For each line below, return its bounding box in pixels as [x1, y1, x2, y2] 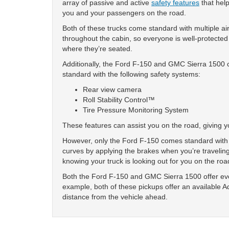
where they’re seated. [62, 44, 132, 53]
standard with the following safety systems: [62, 70, 200, 78]
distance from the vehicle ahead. [62, 192, 168, 201]
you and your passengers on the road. [62, 8, 186, 17]
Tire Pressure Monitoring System [83, 105, 189, 114]
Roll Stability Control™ [83, 95, 155, 104]
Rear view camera [83, 85, 142, 94]
